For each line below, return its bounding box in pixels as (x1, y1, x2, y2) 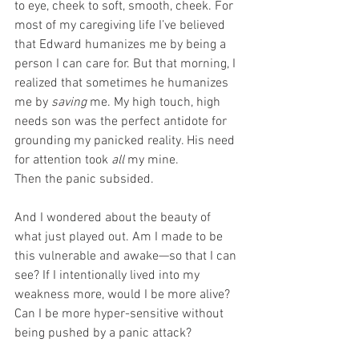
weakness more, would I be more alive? (14, 286, 233, 303)
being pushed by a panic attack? (14, 325, 192, 341)
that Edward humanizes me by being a (14, 36, 229, 53)
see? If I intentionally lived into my (14, 267, 203, 284)
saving (51, 94, 87, 111)
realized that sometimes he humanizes (14, 75, 232, 91)
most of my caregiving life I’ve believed (14, 17, 228, 34)
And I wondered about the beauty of (14, 209, 214, 226)
